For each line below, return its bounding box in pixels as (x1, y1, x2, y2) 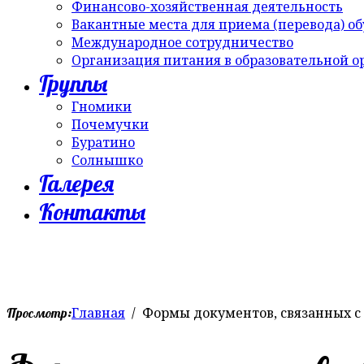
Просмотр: (6, 305, 71, 321)
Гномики (71, 97, 132, 115)
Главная (71, 304, 125, 322)
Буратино (71, 133, 135, 151)
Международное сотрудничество (71, 33, 293, 51)
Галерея (39, 169, 114, 197)
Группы (39, 69, 107, 97)
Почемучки (71, 115, 149, 133)
